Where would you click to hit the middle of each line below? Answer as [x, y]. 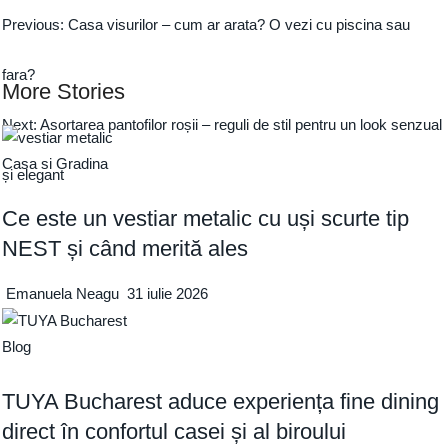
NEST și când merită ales [125, 249]
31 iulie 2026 [168, 294]
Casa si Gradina [55, 164]
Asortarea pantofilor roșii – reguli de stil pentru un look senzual [241, 125]
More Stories [64, 92]
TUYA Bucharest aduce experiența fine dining [221, 402]
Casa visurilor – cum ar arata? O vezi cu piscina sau [239, 25]
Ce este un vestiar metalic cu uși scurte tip [206, 219]
